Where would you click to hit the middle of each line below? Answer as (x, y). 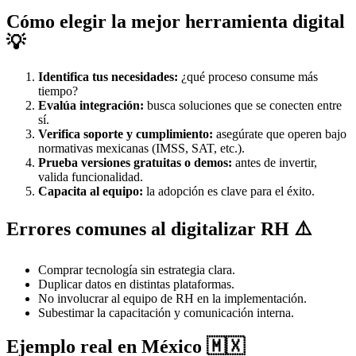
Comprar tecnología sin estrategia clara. (137, 269)
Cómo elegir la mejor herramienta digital (176, 22)
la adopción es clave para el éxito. (229, 192)
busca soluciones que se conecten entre (243, 106)
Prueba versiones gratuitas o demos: (135, 163)
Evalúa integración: (91, 106)
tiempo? (58, 91)
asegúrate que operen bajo (280, 134)
